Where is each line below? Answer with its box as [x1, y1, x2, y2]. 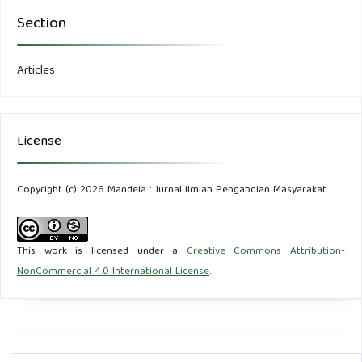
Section [17, 11, 66, 39]
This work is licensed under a [17, 242, 187, 262]
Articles [17, 61, 55, 82]
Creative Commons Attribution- [186, 242, 345, 262]
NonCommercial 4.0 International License [17, 263, 209, 282]
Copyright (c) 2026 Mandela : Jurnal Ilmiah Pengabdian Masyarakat [17, 181, 326, 200]
